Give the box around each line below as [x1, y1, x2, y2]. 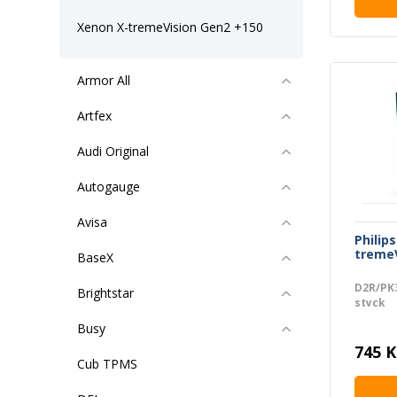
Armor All [77, 72, 130, 89]
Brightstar [77, 284, 134, 301]
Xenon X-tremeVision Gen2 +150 [77, 19, 263, 35]
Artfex [77, 107, 112, 124]
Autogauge [77, 178, 140, 195]
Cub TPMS [77, 355, 137, 372]
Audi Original [77, 143, 149, 160]
